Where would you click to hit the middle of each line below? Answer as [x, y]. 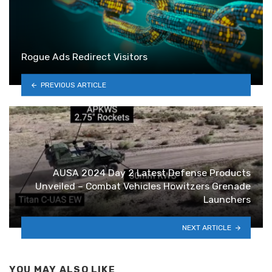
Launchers [227, 199]
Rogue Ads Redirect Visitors [84, 56]
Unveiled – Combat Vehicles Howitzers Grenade [143, 186]
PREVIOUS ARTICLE [73, 85]
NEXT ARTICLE [207, 227]
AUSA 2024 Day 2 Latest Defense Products [152, 172]
